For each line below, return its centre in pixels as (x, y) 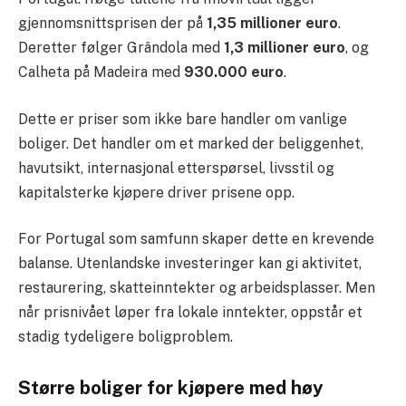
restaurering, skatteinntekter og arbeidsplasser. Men (197, 288)
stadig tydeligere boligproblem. (126, 337)
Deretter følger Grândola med (121, 48)
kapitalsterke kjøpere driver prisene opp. (156, 192)
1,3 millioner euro (285, 48)
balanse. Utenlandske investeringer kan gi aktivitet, (190, 264)
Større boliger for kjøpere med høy (171, 387)
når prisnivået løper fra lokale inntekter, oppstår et (190, 313)
